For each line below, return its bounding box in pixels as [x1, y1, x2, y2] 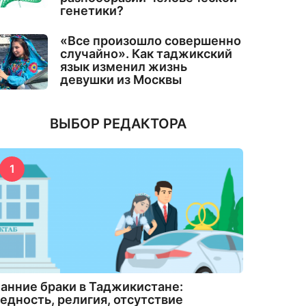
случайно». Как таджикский [60, 46, 233, 61]
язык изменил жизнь [60, 59, 188, 74]
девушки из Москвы [60, 72, 182, 87]
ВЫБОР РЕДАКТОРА [49, 115, 186, 132]
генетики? [60, 3, 124, 18]
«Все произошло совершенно [60, 33, 242, 48]
